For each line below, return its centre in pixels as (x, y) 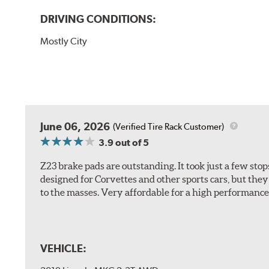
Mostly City (64, 41)
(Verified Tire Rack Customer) (169, 126)
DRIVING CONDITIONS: (98, 19)
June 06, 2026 (75, 127)
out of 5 (131, 143)
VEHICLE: (64, 248)
